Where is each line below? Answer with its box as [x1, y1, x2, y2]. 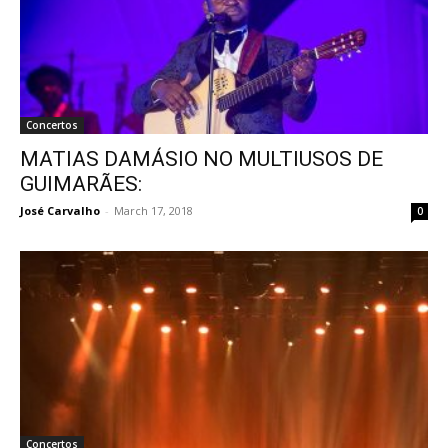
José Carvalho [20, 203, 100, 219]
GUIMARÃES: [20, 172, 142, 197]
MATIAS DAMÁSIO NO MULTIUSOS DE [20, 147, 383, 172]
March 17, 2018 [114, 203, 193, 219]
